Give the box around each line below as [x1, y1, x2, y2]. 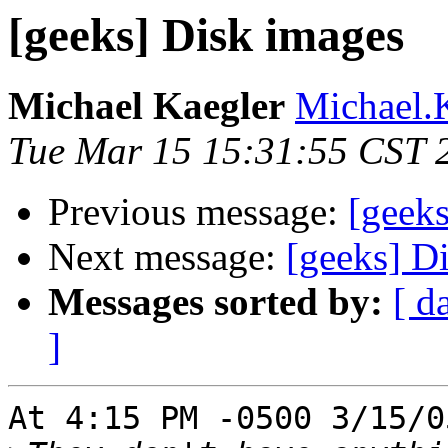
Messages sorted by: [48, 280, 383, 324]
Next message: [48, 235, 286, 279]
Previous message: [48, 190, 348, 234]
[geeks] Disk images [8, 9, 404, 61]
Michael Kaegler [8, 84, 285, 128]
